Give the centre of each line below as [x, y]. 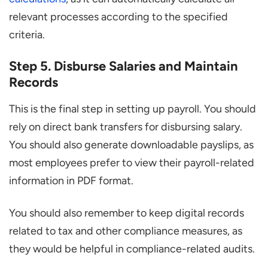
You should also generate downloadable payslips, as [131, 145]
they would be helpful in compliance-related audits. [132, 249]
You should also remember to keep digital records [127, 213]
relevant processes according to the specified [118, 17]
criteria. [27, 35]
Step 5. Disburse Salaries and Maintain [124, 66]
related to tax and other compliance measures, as [126, 231]
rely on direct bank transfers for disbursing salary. [126, 127]
